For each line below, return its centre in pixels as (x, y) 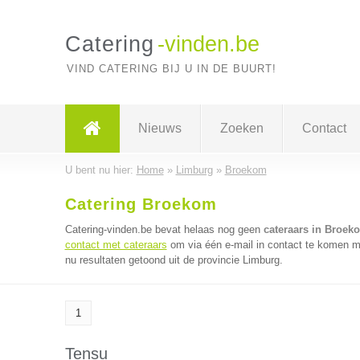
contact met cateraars (116, 245)
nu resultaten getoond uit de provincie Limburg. (174, 260)
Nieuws (160, 128)
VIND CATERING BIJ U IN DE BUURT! (171, 69)
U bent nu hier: (100, 170)
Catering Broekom (141, 204)
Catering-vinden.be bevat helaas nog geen (164, 229)
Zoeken (241, 128)
